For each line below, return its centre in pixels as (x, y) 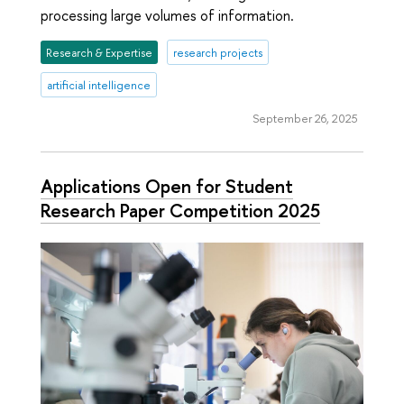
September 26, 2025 (305, 119)
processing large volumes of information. (167, 15)
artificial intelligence (99, 85)
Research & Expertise (100, 52)
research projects (217, 52)
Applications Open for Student (167, 185)
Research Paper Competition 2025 (180, 210)
